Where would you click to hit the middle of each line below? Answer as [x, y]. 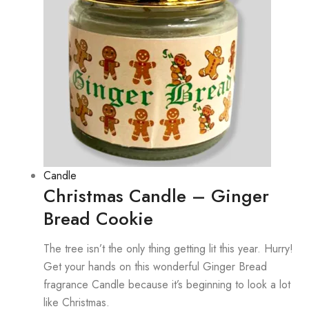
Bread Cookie [98, 218]
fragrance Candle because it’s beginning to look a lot [167, 284]
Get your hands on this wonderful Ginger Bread [155, 266]
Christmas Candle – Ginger [156, 196]
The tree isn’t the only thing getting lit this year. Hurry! [168, 248]
